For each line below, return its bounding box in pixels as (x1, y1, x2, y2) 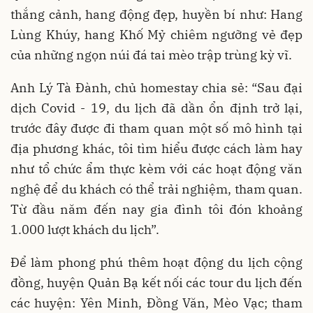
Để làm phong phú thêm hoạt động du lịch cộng (10, 254, 303, 271)
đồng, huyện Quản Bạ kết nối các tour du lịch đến (10, 275, 303, 291)
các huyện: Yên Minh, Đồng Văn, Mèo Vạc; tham (10, 295, 303, 312)
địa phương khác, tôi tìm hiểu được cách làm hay (10, 140, 303, 157)
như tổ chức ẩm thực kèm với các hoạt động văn (10, 161, 303, 177)
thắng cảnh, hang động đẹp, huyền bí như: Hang (10, 6, 303, 23)
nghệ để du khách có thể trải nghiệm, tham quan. (10, 181, 303, 198)
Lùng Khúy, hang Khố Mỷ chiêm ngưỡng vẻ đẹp (10, 27, 303, 43)
